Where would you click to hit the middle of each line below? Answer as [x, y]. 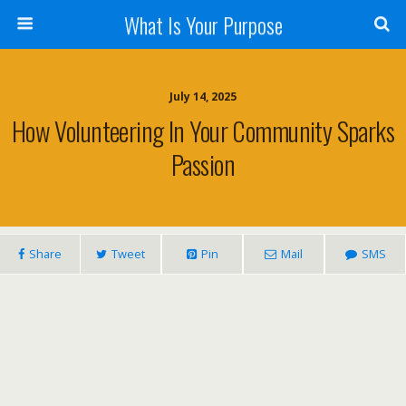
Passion [203, 164]
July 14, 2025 [203, 97]
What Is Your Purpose [203, 24]
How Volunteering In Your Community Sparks [203, 130]
